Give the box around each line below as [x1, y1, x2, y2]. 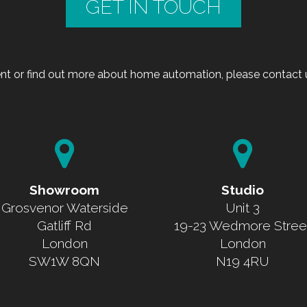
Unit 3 [225, 199, 260, 215]
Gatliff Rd [37, 217, 92, 233]
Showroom [29, 182, 99, 197]
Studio [221, 182, 264, 197]
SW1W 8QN [29, 253, 100, 269]
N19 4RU [216, 253, 269, 269]
